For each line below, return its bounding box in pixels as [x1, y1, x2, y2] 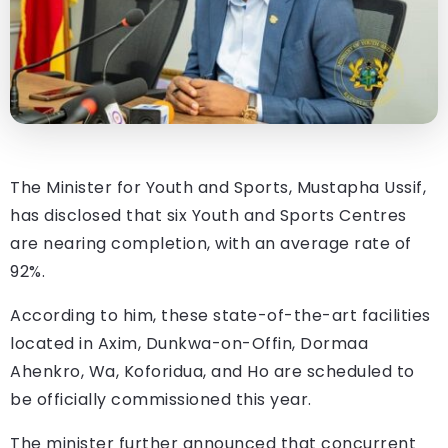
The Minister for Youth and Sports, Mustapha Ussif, [10, 175, 426, 199]
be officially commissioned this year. [10, 387, 312, 411]
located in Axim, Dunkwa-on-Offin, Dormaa [10, 331, 368, 355]
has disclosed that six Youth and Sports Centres [10, 203, 407, 227]
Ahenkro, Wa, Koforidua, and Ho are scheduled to [10, 359, 415, 383]
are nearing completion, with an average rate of [10, 231, 412, 255]
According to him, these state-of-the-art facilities [10, 303, 431, 327]
